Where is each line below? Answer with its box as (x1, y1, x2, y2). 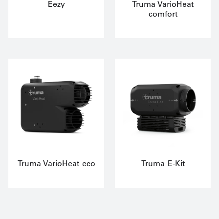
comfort (148, 9, 177, 19)
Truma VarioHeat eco (17, 158, 95, 168)
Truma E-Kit (141, 158, 185, 168)
